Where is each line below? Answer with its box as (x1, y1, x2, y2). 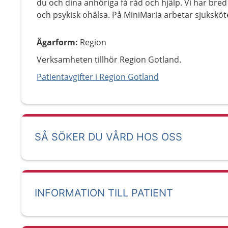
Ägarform (37, 37, 75, 48)
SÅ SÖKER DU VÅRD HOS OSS (35, 131, 182, 143)
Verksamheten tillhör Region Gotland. (37, 54, 181, 65)
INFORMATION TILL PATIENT (35, 187, 173, 199)
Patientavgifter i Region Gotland (37, 71, 159, 82)
